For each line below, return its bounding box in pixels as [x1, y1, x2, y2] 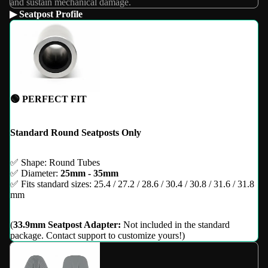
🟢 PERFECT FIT [10, 94, 87, 105]
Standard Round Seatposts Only [10, 127, 141, 138]
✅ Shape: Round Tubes [10, 157, 100, 168]
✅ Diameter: [10, 168, 60, 179]
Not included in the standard [121, 220, 230, 230]
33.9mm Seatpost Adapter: [13, 220, 121, 230]
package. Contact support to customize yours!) [10, 230, 185, 241]
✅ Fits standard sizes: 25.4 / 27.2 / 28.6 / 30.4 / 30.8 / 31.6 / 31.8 [10, 179, 254, 190]
